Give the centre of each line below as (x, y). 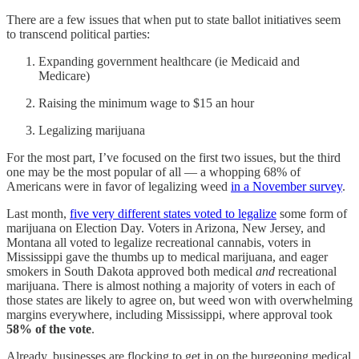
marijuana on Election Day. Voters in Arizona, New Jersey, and (166, 228)
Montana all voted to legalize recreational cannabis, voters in (159, 242)
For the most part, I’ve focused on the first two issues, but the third (173, 157)
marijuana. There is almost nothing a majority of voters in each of (171, 285)
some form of (312, 213)
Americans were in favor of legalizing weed (119, 186)
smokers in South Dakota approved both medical (131, 271)
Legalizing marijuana (92, 130)
